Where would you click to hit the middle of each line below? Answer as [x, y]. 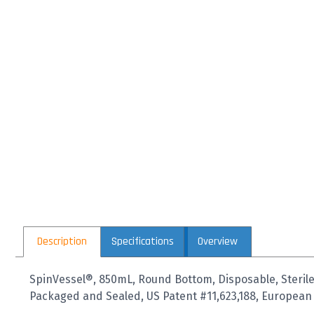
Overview [217, 241]
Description [62, 241]
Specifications [142, 241]
